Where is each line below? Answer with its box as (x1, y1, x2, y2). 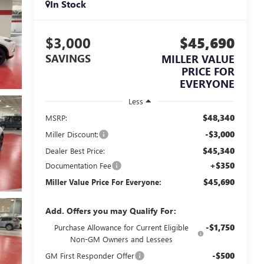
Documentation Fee (45, 160, 111, 171)
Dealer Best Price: (45, 146, 105, 156)
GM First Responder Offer (45, 250, 134, 261)
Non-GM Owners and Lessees (70, 234, 173, 245)
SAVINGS (45, 51, 91, 66)
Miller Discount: (45, 129, 98, 140)
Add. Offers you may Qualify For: (45, 205, 176, 217)
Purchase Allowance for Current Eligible (54, 222, 189, 233)
